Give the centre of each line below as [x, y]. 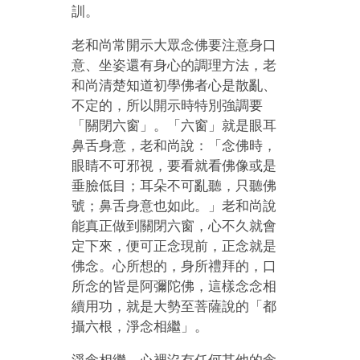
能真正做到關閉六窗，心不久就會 [174, 226]
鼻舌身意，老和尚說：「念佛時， [174, 145]
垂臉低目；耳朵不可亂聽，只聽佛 [174, 186]
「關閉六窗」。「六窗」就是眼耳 [174, 125]
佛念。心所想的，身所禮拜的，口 [174, 266]
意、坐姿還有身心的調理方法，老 [174, 65]
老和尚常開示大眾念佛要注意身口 [174, 45]
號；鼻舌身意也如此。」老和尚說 [174, 206]
